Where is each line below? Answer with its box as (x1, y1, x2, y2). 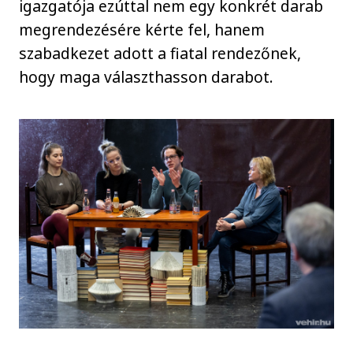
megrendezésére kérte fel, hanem (19, 18, 266, 40)
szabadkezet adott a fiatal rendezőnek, (19, 42, 302, 64)
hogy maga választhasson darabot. (19, 65, 274, 87)
